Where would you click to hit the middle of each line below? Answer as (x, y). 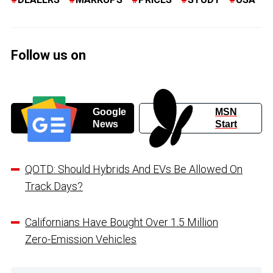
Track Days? (54, 186)
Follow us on (48, 55)
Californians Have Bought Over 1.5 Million (122, 222)
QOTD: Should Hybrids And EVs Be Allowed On (134, 169)
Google (109, 112)
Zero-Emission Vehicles (81, 239)
